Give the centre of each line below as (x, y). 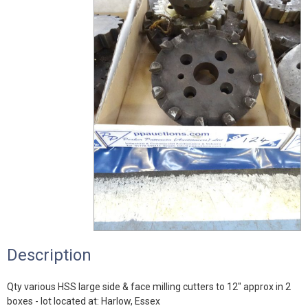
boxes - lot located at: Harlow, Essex (84, 301)
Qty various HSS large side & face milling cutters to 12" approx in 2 (149, 287)
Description (49, 255)
